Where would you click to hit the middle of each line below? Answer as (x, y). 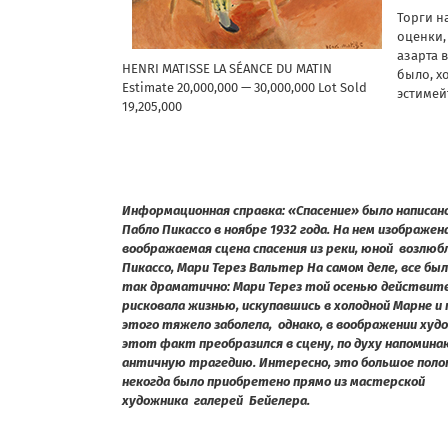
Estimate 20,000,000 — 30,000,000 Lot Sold (244, 87)
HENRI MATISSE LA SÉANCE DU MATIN (227, 68)
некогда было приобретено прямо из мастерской (273, 381)
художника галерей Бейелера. (216, 400)
